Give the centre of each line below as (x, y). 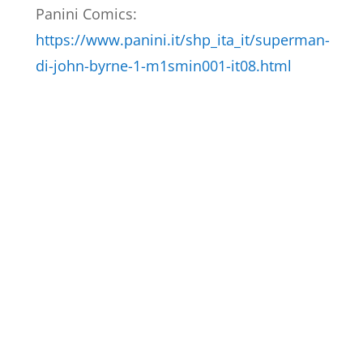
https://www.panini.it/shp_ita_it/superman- (182, 40)
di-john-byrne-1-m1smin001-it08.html (163, 66)
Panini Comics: (86, 14)
